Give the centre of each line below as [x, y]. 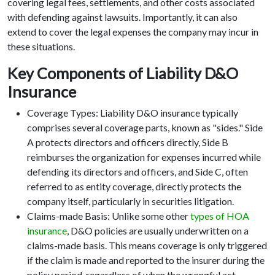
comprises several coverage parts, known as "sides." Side [145, 128]
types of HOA [220, 216]
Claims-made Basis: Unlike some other [109, 216]
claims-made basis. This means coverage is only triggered [147, 246]
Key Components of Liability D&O [123, 73]
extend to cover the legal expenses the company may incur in [133, 32]
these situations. [41, 47]
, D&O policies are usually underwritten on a [158, 231]
